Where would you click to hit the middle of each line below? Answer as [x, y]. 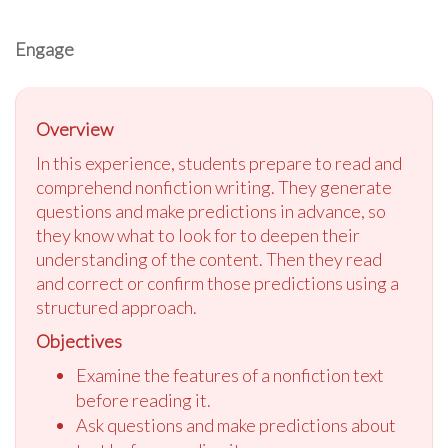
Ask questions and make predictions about [236, 425]
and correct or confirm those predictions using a [217, 283]
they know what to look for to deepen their [198, 235]
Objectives [79, 341]
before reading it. [143, 400]
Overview [74, 129]
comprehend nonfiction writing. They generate [214, 187]
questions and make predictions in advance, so [211, 211]
